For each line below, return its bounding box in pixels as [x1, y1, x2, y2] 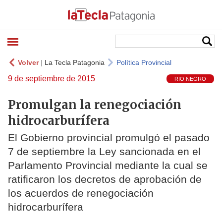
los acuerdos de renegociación [8, 187, 154, 199]
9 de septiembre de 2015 [8, 74, 95, 83]
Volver [18, 58, 39, 66]
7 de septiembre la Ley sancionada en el [8, 146, 201, 158]
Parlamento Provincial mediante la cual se [8, 160, 208, 171]
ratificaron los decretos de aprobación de [8, 173, 202, 185]
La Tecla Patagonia [45, 58, 105, 66]
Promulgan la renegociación [8, 97, 181, 112]
